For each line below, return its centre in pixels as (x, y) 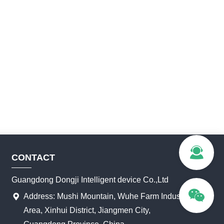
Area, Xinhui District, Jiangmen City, (87, 210)
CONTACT (33, 157)
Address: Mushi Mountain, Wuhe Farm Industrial (109, 196)
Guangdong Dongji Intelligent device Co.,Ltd (90, 179)
